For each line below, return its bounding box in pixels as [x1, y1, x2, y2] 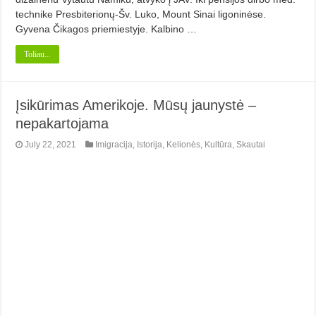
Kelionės [166, 139, 201, 150]
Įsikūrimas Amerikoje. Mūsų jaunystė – [16, 97, 257, 113]
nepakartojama [16, 115, 109, 131]
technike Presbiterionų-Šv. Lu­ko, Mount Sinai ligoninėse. [16, 8, 267, 20]
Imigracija [95, 139, 133, 150]
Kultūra [205, 139, 233, 150]
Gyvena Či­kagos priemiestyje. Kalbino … [16, 23, 197, 35]
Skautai [236, 139, 266, 150]
